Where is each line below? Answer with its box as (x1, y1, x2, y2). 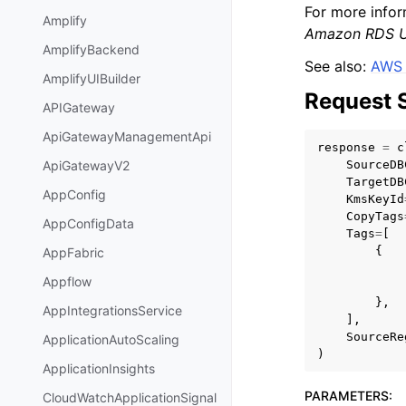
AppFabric (43, 245, 104, 261)
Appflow (43, 274, 92, 290)
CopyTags (346, 209, 404, 223)
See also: (304, 57, 371, 75)
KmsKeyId (346, 192, 404, 206)
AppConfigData (43, 216, 134, 232)
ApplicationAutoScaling (43, 332, 179, 348)
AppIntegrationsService (43, 303, 182, 319)
